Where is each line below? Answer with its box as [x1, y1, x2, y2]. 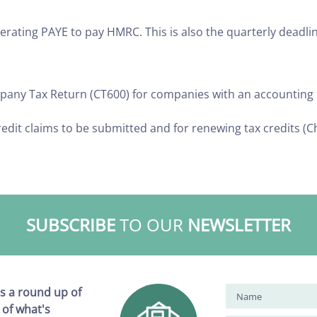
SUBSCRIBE [26, 213, 115, 237]
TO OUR [115, 213, 188, 237]
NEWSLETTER [188, 213, 291, 237]
